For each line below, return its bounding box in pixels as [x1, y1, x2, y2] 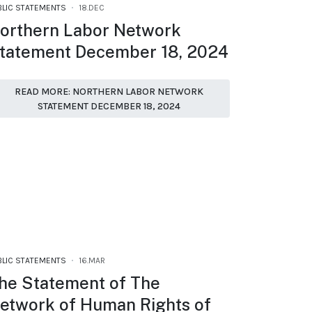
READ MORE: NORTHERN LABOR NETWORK [14, 85, 203, 97]
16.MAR [79, 255, 105, 265]
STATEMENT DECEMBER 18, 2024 [37, 100, 180, 112]
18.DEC [79, 3, 104, 13]
